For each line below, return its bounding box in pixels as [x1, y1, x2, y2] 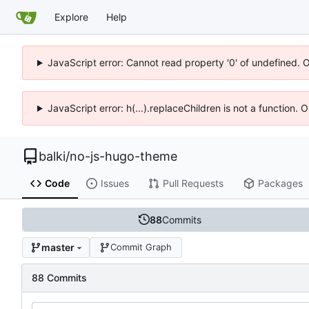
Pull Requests [162, 177, 223, 190]
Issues [100, 177, 129, 190]
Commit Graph [110, 241, 172, 253]
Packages [257, 177, 303, 190]
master [41, 241, 74, 254]
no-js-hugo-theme [70, 149, 177, 163]
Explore [54, 10, 88, 23]
